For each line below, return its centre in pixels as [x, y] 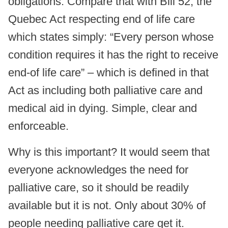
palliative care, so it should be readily [98, 188]
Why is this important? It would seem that [109, 152]
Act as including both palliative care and [105, 91]
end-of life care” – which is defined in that [108, 73]
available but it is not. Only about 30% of [107, 206]
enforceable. [38, 126]
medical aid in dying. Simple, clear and [103, 108]
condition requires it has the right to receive [113, 55]
